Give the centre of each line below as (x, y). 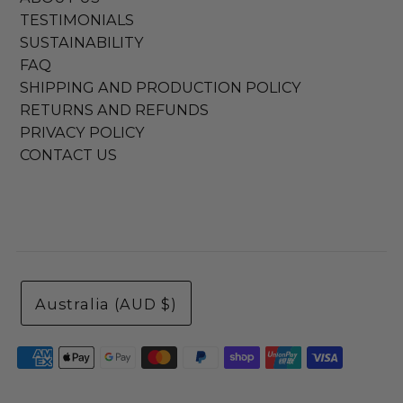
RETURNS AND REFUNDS (115, 110)
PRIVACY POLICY (83, 133)
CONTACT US (69, 155)
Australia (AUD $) (106, 304)
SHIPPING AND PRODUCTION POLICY (161, 88)
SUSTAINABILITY (82, 43)
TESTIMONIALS (77, 20)
